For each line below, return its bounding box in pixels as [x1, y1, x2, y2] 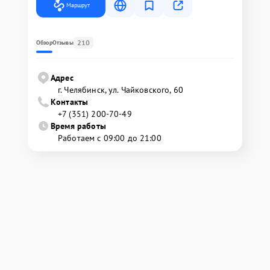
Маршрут [66, 1, 90, 9]
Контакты [51, 96, 89, 107]
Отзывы [52, 39, 74, 46]
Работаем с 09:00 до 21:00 [58, 133, 162, 143]
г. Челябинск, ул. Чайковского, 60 [58, 84, 183, 95]
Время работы [51, 121, 106, 131]
